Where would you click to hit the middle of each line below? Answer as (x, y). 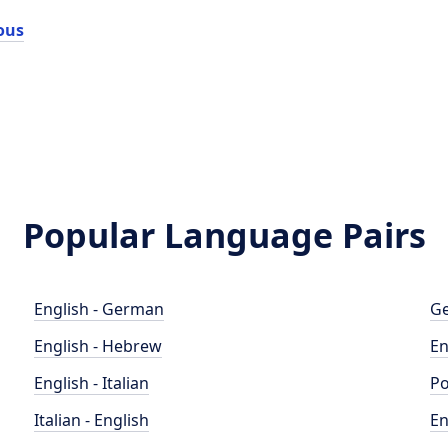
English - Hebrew (98, 346)
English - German (99, 309)
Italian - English (92, 420)
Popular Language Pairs (224, 235)
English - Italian (92, 383)
